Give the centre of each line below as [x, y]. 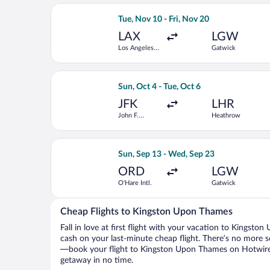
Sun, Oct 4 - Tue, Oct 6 [159, 87]
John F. [128, 115]
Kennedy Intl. [138, 124]
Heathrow [226, 115]
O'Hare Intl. [135, 183]
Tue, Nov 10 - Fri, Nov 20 [164, 19]
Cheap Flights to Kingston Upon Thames [146, 212]
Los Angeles [136, 48]
